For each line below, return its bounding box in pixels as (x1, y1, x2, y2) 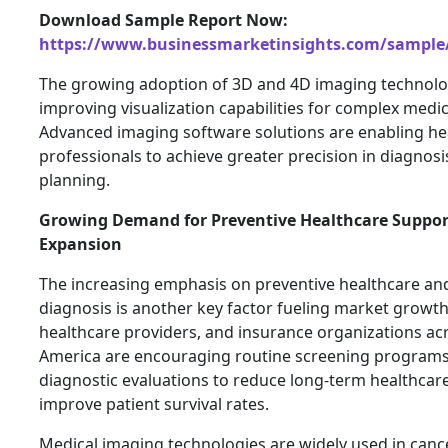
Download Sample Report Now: (39, 8, 288, 31)
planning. (39, 168, 110, 191)
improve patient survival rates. (39, 392, 269, 415)
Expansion (39, 232, 122, 255)
